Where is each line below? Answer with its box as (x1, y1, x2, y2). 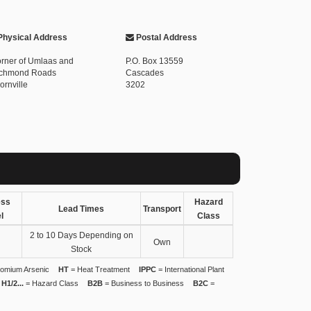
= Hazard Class (24, 278, 78, 287)
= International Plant (156, 264, 224, 274)
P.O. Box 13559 (126, 56, 183, 66)
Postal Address (134, 32, 197, 42)
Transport (143, 203, 181, 214)
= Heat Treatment (69, 264, 130, 274)
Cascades (126, 67, 164, 78)
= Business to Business (103, 278, 184, 287)
